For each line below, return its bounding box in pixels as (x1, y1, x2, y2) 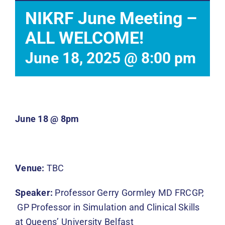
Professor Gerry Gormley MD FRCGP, (53, 187, 204, 198)
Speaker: (15, 187, 53, 198)
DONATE (11, 62, 47, 71)
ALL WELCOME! (25, 28, 144, 48)
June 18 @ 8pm (15, 113, 79, 124)
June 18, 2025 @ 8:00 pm (25, 49, 196, 67)
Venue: (15, 162, 45, 173)
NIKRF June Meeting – (25, 8, 197, 28)
